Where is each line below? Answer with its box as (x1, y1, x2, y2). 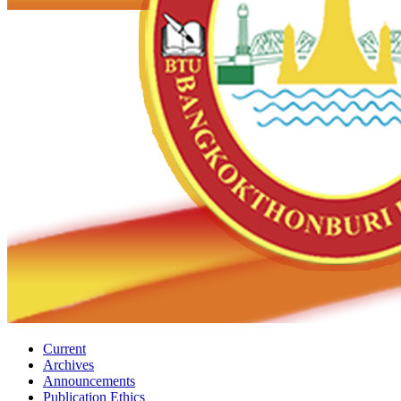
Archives (43, 357, 94, 372)
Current (43, 341, 86, 356)
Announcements (43, 373, 135, 388)
